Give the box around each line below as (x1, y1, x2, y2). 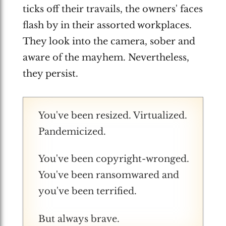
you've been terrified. (38, 186, 137, 197)
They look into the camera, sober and (22, 35, 195, 47)
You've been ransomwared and (38, 169, 179, 181)
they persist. (22, 68, 78, 79)
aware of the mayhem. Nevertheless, (22, 51, 189, 63)
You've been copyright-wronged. (38, 153, 189, 164)
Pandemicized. (38, 126, 106, 137)
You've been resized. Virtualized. (38, 109, 187, 121)
